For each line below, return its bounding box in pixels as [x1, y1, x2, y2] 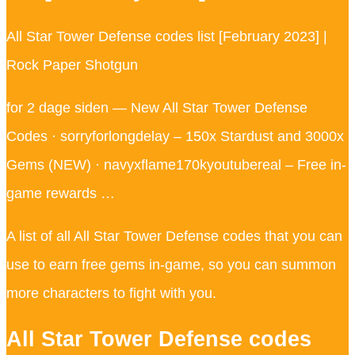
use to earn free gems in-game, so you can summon [6, 256, 336, 273]
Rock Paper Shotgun [6, 56, 138, 73]
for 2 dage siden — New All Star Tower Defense [6, 99, 307, 116]
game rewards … [6, 185, 115, 201]
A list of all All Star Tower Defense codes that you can [6, 227, 342, 244]
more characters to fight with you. [6, 284, 216, 301]
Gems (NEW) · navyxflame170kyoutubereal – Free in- [6, 156, 346, 173]
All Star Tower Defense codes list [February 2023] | [6, 28, 327, 44]
